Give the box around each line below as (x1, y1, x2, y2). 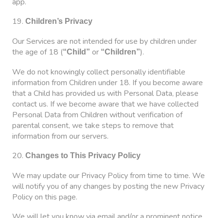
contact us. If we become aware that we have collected (12, 98, 199, 109)
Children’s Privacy (25, 17, 92, 26)
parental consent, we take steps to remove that (12, 120, 174, 131)
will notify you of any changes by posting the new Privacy (12, 181, 204, 192)
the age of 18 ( (12, 46, 63, 57)
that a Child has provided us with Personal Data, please (12, 88, 199, 99)
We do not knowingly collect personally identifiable (12, 66, 185, 77)
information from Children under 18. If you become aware (12, 77, 203, 88)
